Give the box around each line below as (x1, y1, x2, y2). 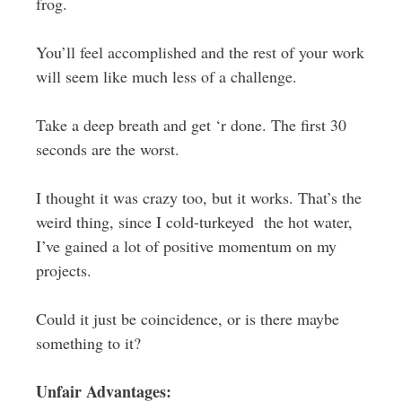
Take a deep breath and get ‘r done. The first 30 (35, 114, 346, 135)
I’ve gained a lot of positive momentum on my (35, 235, 336, 257)
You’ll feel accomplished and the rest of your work (35, 41, 364, 63)
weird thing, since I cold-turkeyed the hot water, (35, 211, 353, 232)
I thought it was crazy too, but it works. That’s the (35, 187, 362, 208)
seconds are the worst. (35, 138, 179, 160)
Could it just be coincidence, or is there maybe (35, 308, 339, 329)
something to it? (35, 332, 141, 354)
